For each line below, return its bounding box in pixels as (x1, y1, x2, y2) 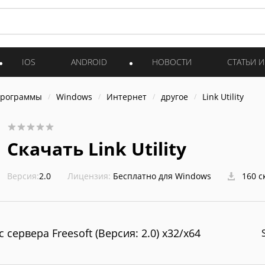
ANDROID (71, 56, 107, 67)
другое (161, 91, 188, 102)
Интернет (106, 91, 147, 102)
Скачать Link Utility (7, 137, 186, 161)
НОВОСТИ (152, 56, 192, 67)
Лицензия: (67, 170, 111, 182)
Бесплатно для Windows (113, 170, 211, 182)
